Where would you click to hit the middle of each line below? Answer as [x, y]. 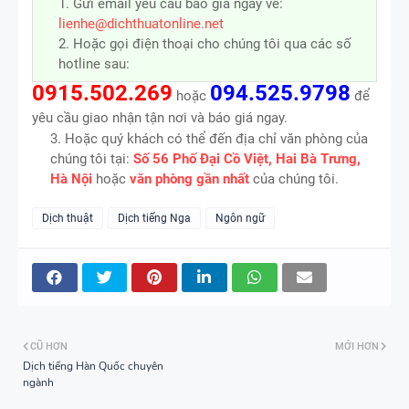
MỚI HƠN [357, 346]
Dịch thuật [68, 218]
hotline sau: [94, 63]
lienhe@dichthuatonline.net [141, 23]
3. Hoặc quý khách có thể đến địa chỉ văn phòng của [209, 138]
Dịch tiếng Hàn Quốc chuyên [93, 366]
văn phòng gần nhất [189, 178]
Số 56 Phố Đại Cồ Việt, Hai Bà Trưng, [247, 158]
